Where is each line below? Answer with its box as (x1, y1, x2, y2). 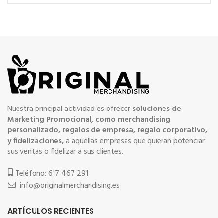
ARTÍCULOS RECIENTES (7, 205, 94, 217)
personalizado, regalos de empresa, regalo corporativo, (7, 124, 207, 137)
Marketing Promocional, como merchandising (7, 113, 170, 126)
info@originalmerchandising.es (20, 180, 120, 192)
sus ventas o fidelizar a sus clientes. (7, 145, 123, 158)
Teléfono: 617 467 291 (15, 167, 88, 180)
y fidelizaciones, (7, 135, 64, 147)
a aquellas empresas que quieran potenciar (64, 135, 205, 147)
